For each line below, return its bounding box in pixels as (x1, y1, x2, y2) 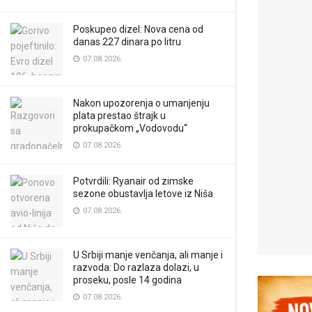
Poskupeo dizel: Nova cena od (73, 24, 203, 35)
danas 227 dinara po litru (73, 36, 181, 47)
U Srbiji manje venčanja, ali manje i (73, 249, 223, 260)
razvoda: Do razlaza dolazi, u (73, 262, 199, 273)
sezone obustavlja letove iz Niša (73, 188, 213, 199)
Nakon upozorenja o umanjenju (73, 97, 210, 109)
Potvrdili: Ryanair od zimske (73, 175, 194, 187)
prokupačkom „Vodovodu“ (73, 123, 187, 134)
